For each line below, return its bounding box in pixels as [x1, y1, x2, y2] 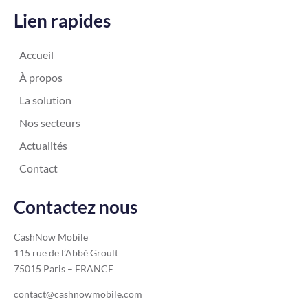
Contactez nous [14, 196, 137, 219]
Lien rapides [14, 10, 111, 32]
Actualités [19, 139, 67, 153]
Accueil [19, 48, 54, 62]
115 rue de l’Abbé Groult [14, 247, 118, 259]
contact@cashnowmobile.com [14, 288, 142, 300]
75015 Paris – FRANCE [14, 263, 113, 275]
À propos [19, 71, 63, 85]
